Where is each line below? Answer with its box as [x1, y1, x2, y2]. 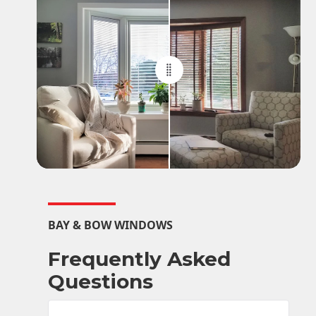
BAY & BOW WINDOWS [48, 217, 174, 233]
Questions [48, 269, 154, 294]
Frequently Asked [48, 247, 231, 272]
